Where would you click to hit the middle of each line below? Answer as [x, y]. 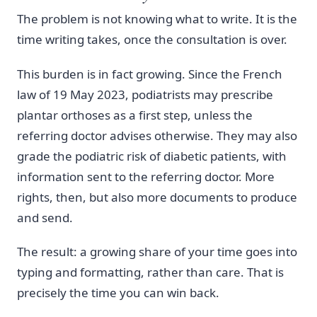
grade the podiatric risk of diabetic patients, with [152, 156]
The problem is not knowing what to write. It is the [157, 19]
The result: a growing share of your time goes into [157, 252]
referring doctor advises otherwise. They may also [157, 135]
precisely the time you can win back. [118, 293]
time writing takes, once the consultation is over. [152, 40]
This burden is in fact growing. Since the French [150, 74]
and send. [45, 217]
